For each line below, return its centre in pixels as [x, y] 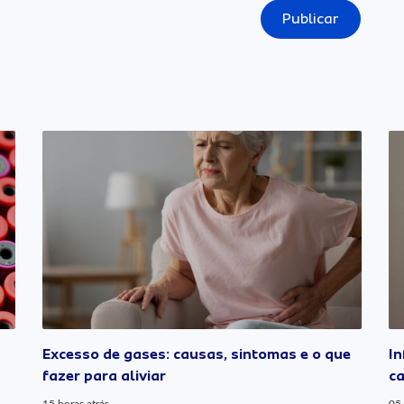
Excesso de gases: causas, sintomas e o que [197, 355]
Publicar [311, 19]
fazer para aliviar [105, 376]
